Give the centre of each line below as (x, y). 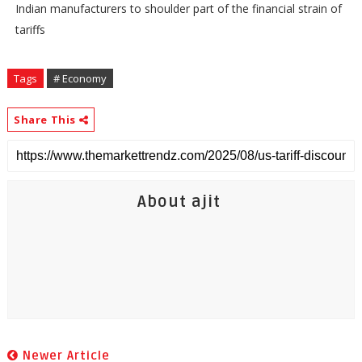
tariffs (30, 30)
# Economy (80, 79)
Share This (46, 120)
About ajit (179, 202)
